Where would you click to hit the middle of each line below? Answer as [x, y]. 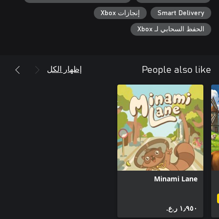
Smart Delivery [181, 13]
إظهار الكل [64, 68]
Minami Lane [176, 178]
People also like [176, 70]
